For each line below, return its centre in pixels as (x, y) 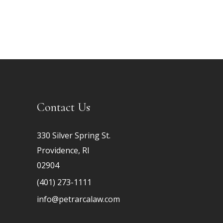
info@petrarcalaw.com (78, 199)
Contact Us (63, 108)
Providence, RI (63, 151)
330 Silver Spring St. (74, 136)
